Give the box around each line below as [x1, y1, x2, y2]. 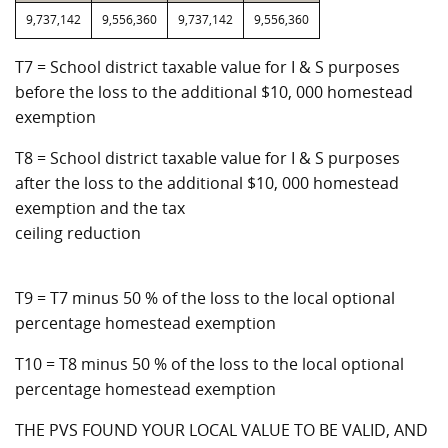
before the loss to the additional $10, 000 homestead [15, 81, 413, 103]
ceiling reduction [15, 222, 141, 244]
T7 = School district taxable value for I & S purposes [15, 56, 400, 78]
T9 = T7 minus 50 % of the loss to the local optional [15, 287, 395, 309]
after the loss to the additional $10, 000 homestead [15, 172, 399, 194]
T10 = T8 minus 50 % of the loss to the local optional [15, 353, 404, 375]
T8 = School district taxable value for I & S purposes [15, 147, 400, 169]
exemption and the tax [15, 197, 185, 219]
